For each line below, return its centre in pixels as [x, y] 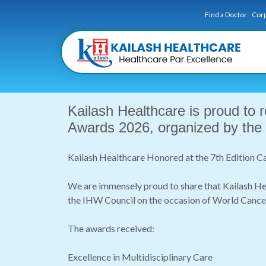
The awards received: [111, 228]
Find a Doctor [226, 15]
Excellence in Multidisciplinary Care [140, 257]
